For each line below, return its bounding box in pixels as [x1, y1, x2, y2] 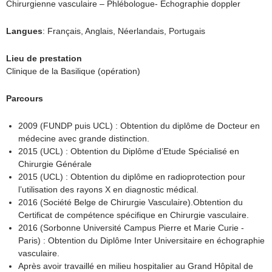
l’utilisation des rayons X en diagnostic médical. [18, 185, 199, 194]
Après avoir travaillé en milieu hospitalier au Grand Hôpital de [18, 261, 253, 271]
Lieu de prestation [6, 53, 82, 63]
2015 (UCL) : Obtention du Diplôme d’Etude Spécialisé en [18, 146, 239, 156]
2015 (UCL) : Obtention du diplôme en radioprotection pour [18, 172, 245, 182]
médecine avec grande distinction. [18, 134, 149, 143]
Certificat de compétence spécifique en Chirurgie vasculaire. [18, 210, 249, 220]
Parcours [6, 93, 43, 103]
